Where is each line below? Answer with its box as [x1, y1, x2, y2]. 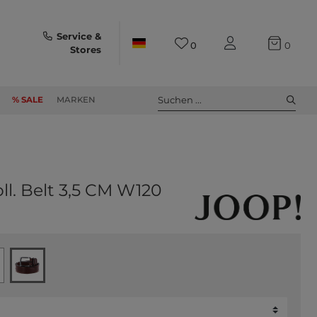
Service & [57, 30, 102, 42]
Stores [70, 44, 102, 55]
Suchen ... [157, 93, 202, 105]
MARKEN [57, 95, 96, 105]
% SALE [11, 95, 43, 105]
